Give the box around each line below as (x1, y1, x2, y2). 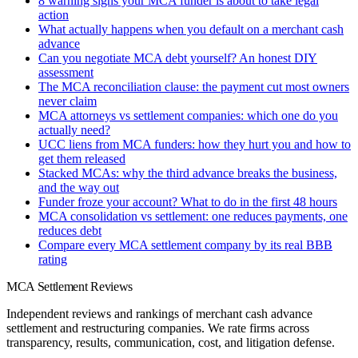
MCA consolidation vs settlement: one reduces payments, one (38, 209, 348, 223)
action (38, 7, 69, 22)
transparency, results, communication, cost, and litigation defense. (6, 335, 335, 349)
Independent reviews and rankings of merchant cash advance (6, 306, 312, 320)
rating (38, 252, 67, 266)
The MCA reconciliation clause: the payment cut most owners (38, 79, 349, 93)
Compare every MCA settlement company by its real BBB (38, 237, 332, 252)
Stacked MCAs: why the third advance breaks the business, (38, 165, 337, 180)
